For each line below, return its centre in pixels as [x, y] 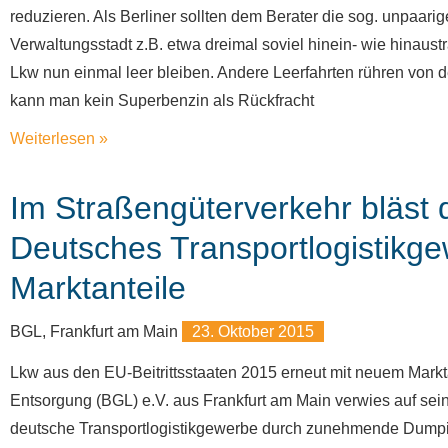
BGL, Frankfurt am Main [96, 331]
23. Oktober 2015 [253, 331]
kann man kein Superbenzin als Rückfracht [162, 100]
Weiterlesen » [59, 138]
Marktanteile [98, 288]
